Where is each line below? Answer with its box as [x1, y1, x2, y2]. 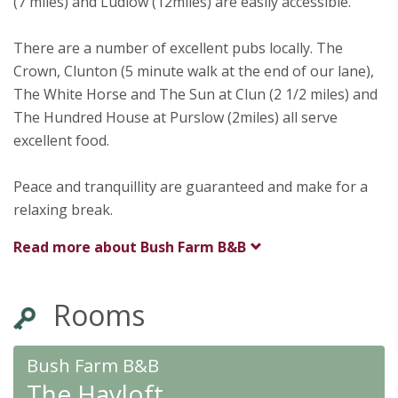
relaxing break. [13, 200, 113, 219]
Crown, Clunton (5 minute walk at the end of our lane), [13, 61, 374, 81]
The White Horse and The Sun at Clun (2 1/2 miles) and [13, 84, 378, 104]
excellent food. [13, 131, 109, 150]
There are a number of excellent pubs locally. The [13, 38, 343, 58]
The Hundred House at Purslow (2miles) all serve [13, 107, 338, 127]
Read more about [13, 237, 140, 257]
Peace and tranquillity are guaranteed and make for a [13, 177, 368, 196]
